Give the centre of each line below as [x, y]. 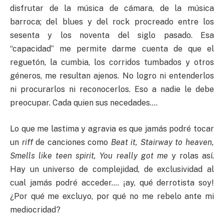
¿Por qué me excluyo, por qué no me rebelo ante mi [112, 196]
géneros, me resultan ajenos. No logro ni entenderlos [112, 76]
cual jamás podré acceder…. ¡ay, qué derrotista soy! [112, 182]
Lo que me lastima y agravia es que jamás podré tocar [112, 128]
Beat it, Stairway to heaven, [162, 142]
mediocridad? [35, 209]
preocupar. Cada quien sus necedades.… [84, 103]
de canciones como [72, 142]
